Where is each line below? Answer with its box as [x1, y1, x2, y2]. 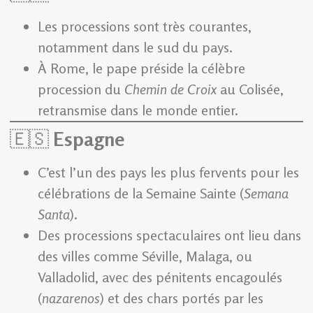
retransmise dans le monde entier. [38, 101, 238, 119]
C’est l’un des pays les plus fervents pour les [38, 163, 299, 182]
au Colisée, [217, 80, 284, 99]
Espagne [53, 127, 124, 152]
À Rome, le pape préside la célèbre [38, 59, 245, 78]
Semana [244, 184, 289, 203]
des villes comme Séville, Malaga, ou [38, 247, 252, 265]
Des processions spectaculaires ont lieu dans [38, 226, 301, 245]
